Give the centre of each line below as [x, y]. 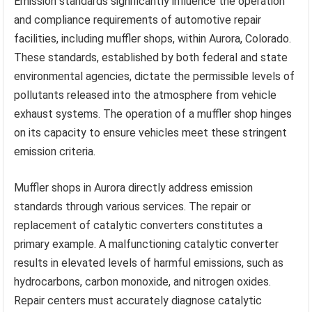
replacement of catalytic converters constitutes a [139, 225]
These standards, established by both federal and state [151, 57]
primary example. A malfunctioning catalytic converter [147, 244]
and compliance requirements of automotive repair [138, 19]
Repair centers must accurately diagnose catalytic [138, 300]
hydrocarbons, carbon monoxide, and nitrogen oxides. [143, 281]
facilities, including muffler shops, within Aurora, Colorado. [153, 38]
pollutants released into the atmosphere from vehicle [146, 95]
